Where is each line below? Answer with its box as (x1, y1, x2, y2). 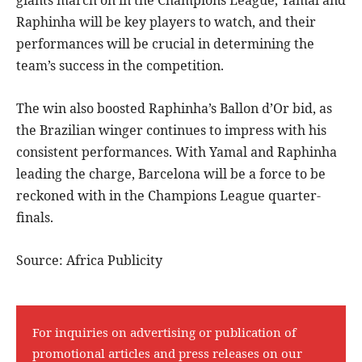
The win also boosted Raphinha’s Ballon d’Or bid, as (16, 99, 332, 118)
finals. (16, 208, 53, 227)
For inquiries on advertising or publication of (32, 324, 297, 341)
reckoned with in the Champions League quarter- (16, 187, 321, 205)
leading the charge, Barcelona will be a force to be (16, 165, 326, 183)
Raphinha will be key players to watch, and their (16, 13, 316, 32)
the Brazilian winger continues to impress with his (16, 121, 326, 140)
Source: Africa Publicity (16, 251, 162, 270)
